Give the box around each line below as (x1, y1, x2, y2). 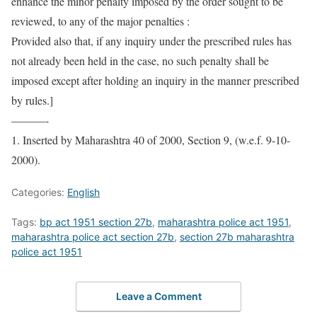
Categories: (11, 186, 67, 198)
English (67, 186, 100, 198)
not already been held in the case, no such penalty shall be (11, 53, 269, 68)
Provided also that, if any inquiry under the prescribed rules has (11, 33, 292, 48)
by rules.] (11, 93, 53, 108)
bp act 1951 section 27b (40, 216, 152, 228)
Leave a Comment (115, 289, 202, 302)
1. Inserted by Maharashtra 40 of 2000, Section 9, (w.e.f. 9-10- (11, 132, 290, 147)
